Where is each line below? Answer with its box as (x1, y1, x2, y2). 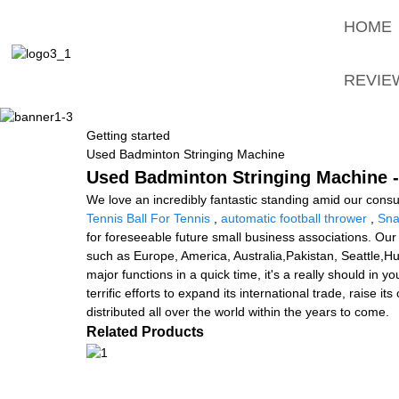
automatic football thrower (221, 210, 367, 225)
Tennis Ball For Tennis (86, 210, 210, 225)
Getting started (86, 127, 170, 142)
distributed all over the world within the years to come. (86, 304, 389, 319)
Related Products (86, 323, 204, 339)
